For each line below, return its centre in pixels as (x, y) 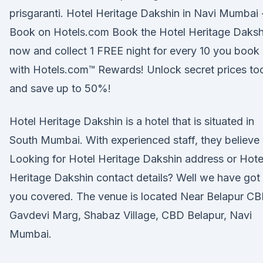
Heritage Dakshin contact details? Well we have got (135, 178)
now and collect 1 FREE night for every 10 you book (134, 51)
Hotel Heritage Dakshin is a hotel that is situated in (132, 121)
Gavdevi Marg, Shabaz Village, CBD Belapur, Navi (131, 215)
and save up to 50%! (60, 88)
